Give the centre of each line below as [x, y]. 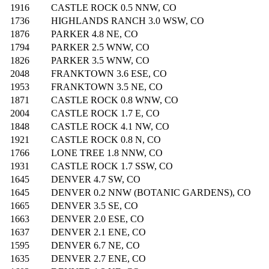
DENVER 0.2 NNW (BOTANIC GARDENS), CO [151, 193]
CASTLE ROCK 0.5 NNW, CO [114, 8]
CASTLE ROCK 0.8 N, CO [106, 140]
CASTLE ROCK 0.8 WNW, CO [115, 100]
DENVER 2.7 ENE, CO [98, 259]
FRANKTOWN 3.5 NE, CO [107, 87]
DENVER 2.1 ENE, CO [98, 232]
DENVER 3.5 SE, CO [95, 206]
